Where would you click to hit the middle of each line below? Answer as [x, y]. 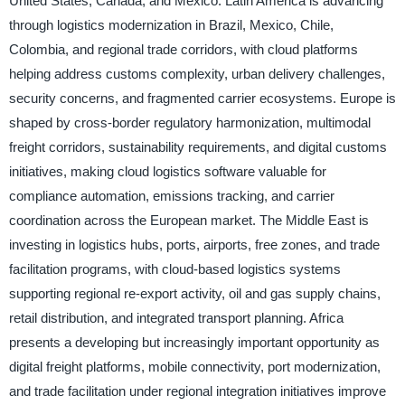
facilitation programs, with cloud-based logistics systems [174, 269]
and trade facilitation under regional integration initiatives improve [197, 391]
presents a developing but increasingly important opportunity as [194, 343]
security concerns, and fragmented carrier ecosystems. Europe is [202, 99]
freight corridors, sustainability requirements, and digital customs [198, 147]
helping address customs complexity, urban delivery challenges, [197, 74]
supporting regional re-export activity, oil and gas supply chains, [194, 294]
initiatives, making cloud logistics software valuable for [167, 172]
